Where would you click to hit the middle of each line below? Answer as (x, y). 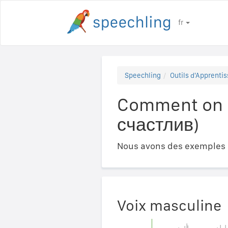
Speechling (142, 75)
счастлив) (158, 124)
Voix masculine (169, 205)
